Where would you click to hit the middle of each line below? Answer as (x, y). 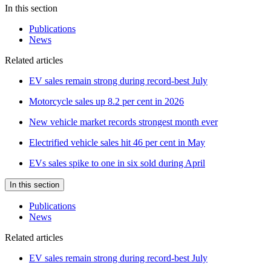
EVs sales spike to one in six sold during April (117, 163)
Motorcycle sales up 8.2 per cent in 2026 (106, 101)
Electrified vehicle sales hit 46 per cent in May (117, 142)
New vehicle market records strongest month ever (123, 122)
